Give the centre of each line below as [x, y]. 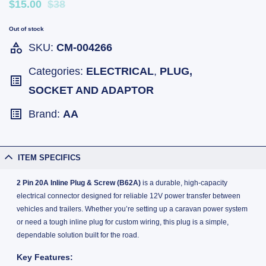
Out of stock [26, 28]
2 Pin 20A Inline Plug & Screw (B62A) [78, 183]
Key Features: [45, 257]
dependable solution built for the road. [77, 235]
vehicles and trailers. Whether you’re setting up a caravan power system [132, 209]
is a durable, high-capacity [184, 183]
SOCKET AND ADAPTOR [91, 91]
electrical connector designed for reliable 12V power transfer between [128, 196]
